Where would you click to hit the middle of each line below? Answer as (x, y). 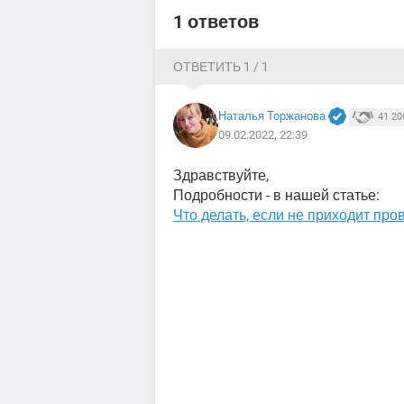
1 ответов (216, 22)
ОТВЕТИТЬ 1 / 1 (221, 67)
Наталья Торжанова (272, 115)
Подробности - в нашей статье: (276, 195)
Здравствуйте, (221, 175)
